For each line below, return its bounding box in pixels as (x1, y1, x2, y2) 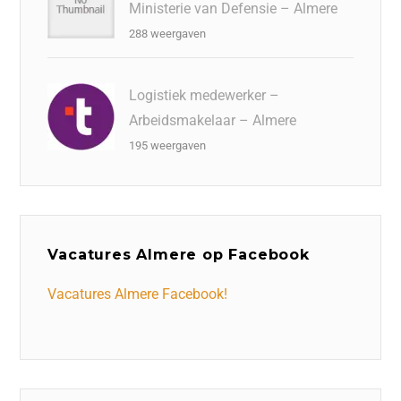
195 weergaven (129, 138, 207, 152)
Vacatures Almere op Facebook (47, 245, 310, 263)
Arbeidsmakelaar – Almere (129, 111, 297, 129)
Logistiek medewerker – (129, 86, 280, 104)
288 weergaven (129, 26, 207, 40)
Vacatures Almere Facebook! (47, 285, 228, 303)
